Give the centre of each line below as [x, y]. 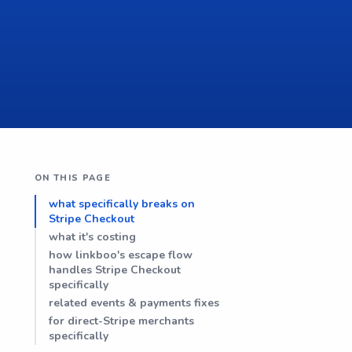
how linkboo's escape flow [121, 255]
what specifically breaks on [122, 204]
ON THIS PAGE [73, 178]
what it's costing [92, 237]
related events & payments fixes [134, 303]
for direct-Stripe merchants [121, 321]
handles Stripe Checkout [115, 270]
